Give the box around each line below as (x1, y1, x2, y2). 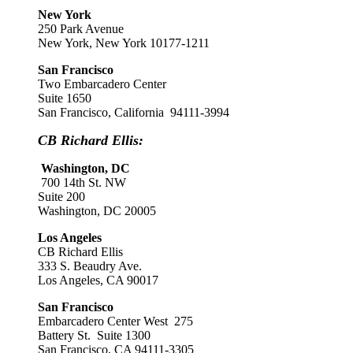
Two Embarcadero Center (38, 77, 166, 91)
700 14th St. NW (38, 176, 126, 189)
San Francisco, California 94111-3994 (38, 106, 229, 119)
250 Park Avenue (38, 22, 124, 35)
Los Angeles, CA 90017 (38, 273, 158, 287)
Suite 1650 (38, 91, 91, 105)
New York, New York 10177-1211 (38, 36, 210, 50)
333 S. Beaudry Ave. (38, 259, 142, 273)
